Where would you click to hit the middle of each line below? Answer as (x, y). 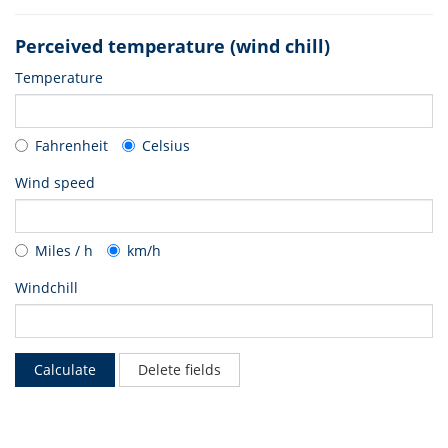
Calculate (65, 369)
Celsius (166, 145)
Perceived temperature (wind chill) (172, 46)
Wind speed (55, 182)
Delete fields (179, 369)
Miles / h (64, 250)
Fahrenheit (71, 145)
